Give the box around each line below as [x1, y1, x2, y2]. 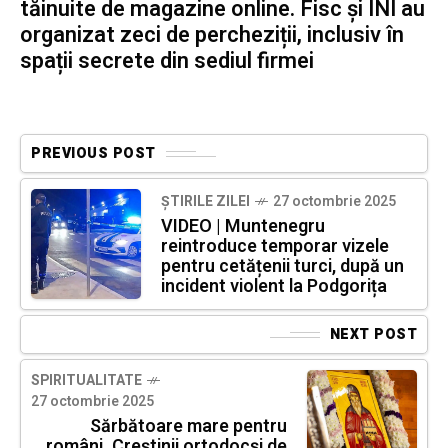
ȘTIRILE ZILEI [161, 191, 250, 213]
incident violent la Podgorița [161, 273, 387, 301]
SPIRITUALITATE [31, 370, 142, 392]
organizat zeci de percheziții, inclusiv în [20, 19, 404, 52]
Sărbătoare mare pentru [90, 413, 287, 441]
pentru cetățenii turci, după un [161, 253, 404, 281]
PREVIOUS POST [31, 143, 156, 165]
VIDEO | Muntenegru [161, 213, 325, 241]
